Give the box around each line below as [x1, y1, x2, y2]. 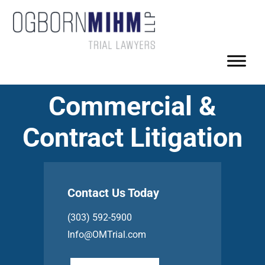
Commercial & [49, 91, 216, 122]
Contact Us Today [67, 186, 159, 200]
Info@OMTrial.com [67, 229, 146, 240]
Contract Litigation [22, 122, 243, 153]
